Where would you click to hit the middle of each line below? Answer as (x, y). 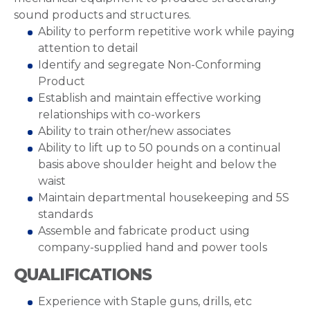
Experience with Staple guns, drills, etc (145, 301)
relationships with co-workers (119, 115)
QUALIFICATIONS (83, 275)
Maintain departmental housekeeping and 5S (164, 198)
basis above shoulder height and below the (157, 164)
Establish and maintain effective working (150, 98)
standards (65, 214)
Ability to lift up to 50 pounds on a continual (159, 148)
